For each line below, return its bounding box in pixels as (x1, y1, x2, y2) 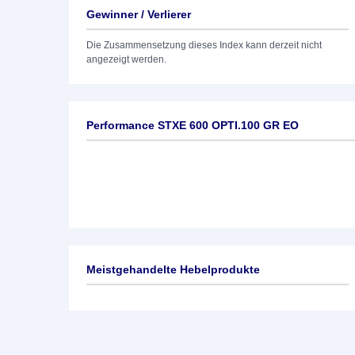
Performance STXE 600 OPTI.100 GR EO (86, 119, 299, 132)
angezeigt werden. (86, 54, 166, 65)
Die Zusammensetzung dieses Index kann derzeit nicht (86, 40, 322, 51)
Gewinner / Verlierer (86, 8, 191, 21)
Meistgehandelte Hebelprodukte (86, 263, 260, 276)
